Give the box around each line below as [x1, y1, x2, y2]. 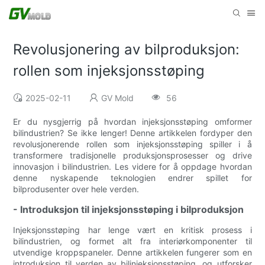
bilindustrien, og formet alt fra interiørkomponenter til [13, 236, 252, 247]
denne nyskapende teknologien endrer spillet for [13, 173, 252, 183]
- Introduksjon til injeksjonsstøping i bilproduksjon [13, 203, 244, 216]
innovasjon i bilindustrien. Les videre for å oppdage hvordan [13, 161, 252, 172]
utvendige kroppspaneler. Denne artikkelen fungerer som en [13, 247, 252, 258]
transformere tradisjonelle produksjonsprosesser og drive [13, 150, 252, 161]
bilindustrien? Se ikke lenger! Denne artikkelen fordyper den [13, 128, 252, 138]
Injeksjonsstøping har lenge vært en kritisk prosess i [13, 225, 252, 235]
